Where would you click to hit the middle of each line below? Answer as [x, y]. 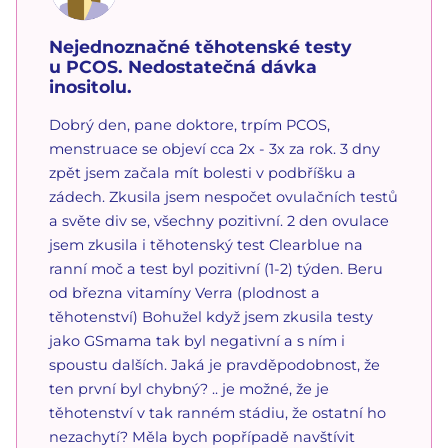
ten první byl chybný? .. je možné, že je [189, 388]
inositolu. [90, 86]
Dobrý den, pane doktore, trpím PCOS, [189, 124]
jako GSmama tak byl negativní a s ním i [197, 340]
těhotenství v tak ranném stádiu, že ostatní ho [217, 412]
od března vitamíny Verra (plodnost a [184, 292]
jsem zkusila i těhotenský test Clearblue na [206, 244]
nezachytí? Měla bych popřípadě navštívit [202, 436]
